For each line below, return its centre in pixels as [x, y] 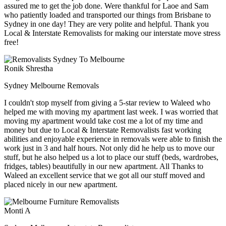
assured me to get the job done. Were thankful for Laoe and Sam [106, 6]
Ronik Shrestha [29, 69]
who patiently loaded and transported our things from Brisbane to [107, 15]
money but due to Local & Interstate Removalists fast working [103, 130]
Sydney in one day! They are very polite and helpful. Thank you [106, 24]
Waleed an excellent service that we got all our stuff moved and [104, 176]
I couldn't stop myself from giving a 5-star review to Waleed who [107, 103]
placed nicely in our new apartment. [61, 185]
